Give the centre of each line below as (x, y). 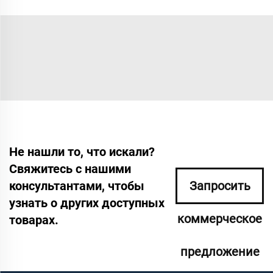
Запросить (220, 186)
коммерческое (220, 218)
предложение (220, 251)
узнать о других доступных (87, 203)
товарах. (34, 220)
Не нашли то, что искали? (82, 151)
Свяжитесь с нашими (70, 168)
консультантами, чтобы (77, 186)
